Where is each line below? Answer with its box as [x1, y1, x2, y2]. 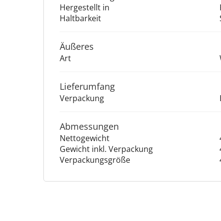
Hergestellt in [60, 2, 110, 13]
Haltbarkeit [60, 13, 101, 24]
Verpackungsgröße [60, 154, 130, 166]
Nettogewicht [60, 133, 110, 144]
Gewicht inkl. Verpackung [60, 144, 153, 155]
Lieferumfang [60, 80, 115, 93]
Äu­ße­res [60, 40, 94, 53]
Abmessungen [60, 120, 119, 133]
